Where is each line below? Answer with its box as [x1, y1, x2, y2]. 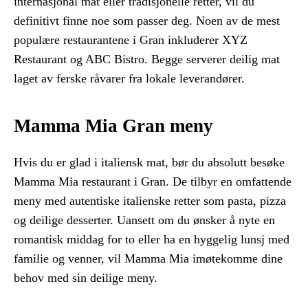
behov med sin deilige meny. [14, 270, 157, 285]
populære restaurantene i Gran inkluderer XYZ [14, 33, 247, 47]
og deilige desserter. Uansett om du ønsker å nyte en [14, 212, 275, 227]
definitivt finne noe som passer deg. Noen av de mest [14, 14, 280, 28]
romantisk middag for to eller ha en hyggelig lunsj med [14, 232, 289, 246]
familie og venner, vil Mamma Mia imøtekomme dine [14, 251, 283, 265]
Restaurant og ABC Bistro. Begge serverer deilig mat [14, 52, 280, 67]
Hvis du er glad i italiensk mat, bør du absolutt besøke [14, 155, 285, 169]
